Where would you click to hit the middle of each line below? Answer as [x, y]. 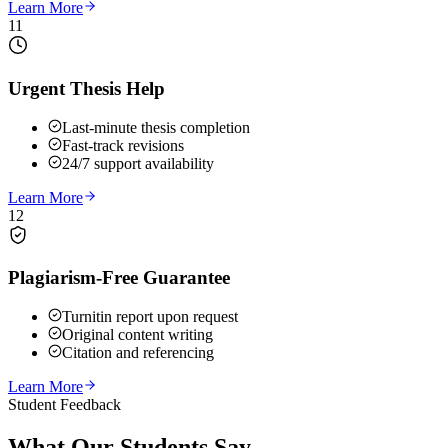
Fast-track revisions [123, 145]
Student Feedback [64, 404]
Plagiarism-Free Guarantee [119, 278]
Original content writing [137, 334]
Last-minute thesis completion [156, 127]
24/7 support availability [138, 163]
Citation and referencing [138, 352]
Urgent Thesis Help [86, 88]
